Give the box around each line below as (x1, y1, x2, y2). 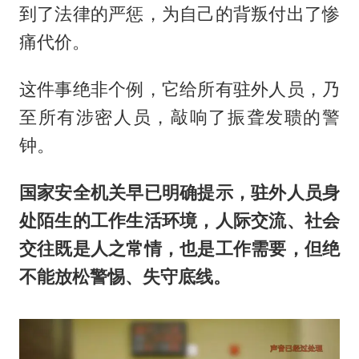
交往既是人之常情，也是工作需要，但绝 (18, 238, 341, 260)
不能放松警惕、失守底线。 (18, 266, 231, 288)
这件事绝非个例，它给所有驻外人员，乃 (18, 79, 341, 100)
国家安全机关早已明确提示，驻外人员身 (18, 182, 341, 204)
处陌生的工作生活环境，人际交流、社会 (18, 210, 341, 232)
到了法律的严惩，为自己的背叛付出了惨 (18, 3, 341, 25)
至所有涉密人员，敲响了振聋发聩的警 (18, 107, 341, 128)
